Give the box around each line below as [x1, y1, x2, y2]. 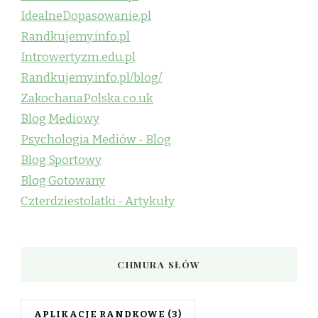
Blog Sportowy [21, 152, 102, 168]
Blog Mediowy [21, 111, 99, 126]
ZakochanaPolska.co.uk [21, 90, 153, 106]
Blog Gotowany [21, 172, 105, 188]
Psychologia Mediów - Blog [21, 131, 171, 147]
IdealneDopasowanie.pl [21, 8, 151, 23]
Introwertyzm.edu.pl [21, 49, 136, 65]
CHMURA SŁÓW [117, 258, 201, 270]
